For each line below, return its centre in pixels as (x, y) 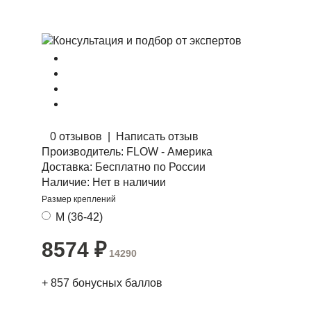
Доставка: (67, 167)
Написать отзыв (157, 136)
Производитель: (83, 152)
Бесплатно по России (149, 167)
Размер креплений (79, 199)
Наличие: (66, 182)
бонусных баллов (117, 283)
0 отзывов (76, 136)
